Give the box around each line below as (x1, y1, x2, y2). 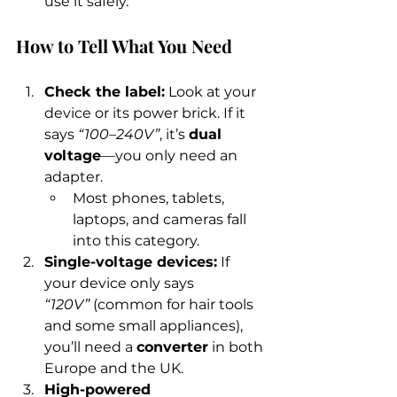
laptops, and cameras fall (73, 211, 250, 228)
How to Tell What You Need (16, 34, 232, 58)
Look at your (165, 83, 260, 100)
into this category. (73, 232, 199, 249)
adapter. (44, 168, 103, 185)
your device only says (44, 275, 198, 292)
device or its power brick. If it (44, 105, 249, 121)
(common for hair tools (90, 296, 257, 313)
